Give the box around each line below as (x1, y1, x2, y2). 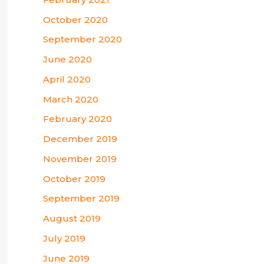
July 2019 (43, 232, 85, 244)
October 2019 (43, 173, 105, 184)
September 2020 (43, 34, 122, 45)
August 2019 (43, 213, 101, 225)
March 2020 (43, 93, 98, 105)
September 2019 (43, 193, 120, 204)
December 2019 (43, 133, 117, 145)
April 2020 (43, 73, 91, 85)
